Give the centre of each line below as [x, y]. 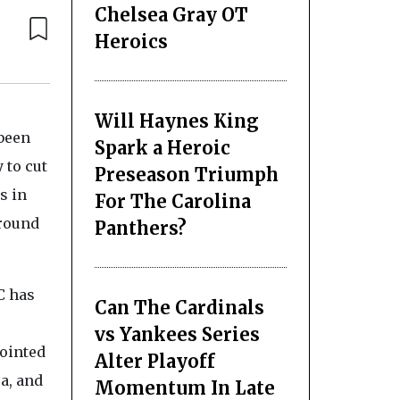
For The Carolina [172, 201]
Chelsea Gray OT [171, 14]
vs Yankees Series [177, 334]
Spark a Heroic [162, 147]
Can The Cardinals [179, 307]
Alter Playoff [154, 361]
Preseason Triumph [186, 174]
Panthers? [140, 228]
